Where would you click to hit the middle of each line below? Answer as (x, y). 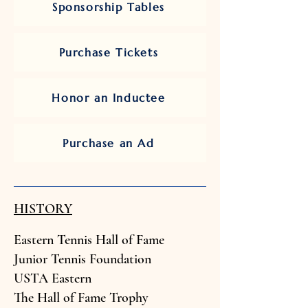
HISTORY (43, 209)
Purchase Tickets (109, 52)
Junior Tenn (46, 259)
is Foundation (114, 259)
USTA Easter (49, 278)
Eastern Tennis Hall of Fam (86, 240)
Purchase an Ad (109, 143)
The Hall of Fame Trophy (81, 298)
